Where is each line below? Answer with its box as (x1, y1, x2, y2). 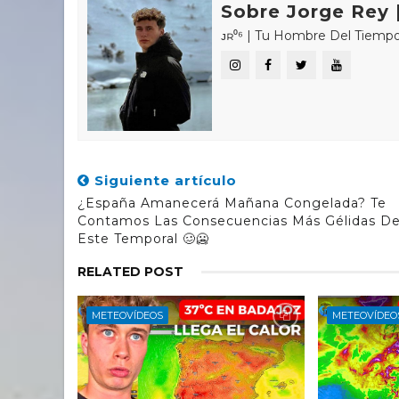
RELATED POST (77, 264, 183, 280)
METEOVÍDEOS (92, 309, 163, 322)
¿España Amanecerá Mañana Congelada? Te (77, 195, 387, 211)
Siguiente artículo (90, 172, 237, 189)
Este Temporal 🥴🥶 (77, 231, 209, 247)
